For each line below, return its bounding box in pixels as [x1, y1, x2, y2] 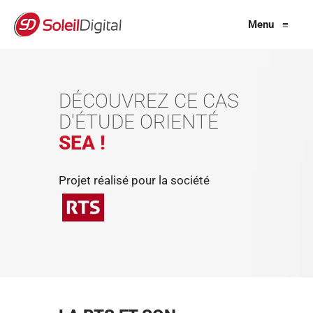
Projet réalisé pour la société [59, 173, 210, 187]
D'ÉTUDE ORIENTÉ [59, 110, 219, 133]
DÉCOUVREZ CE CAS [59, 89, 239, 112]
